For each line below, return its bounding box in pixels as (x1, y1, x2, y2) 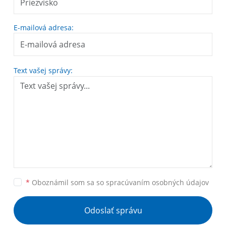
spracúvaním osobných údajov (106, 178, 209, 188)
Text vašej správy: (14, 66, 73, 76)
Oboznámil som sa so (30, 178, 106, 188)
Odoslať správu (84, 205, 142, 216)
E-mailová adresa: (14, 23, 74, 33)
